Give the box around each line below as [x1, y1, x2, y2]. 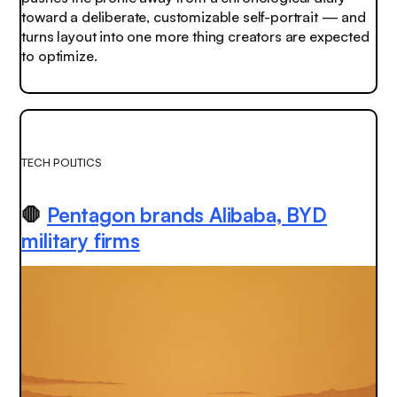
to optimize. [21, 46, 97, 65]
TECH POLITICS [21, 154, 102, 169]
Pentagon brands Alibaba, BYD [47, 201, 327, 227]
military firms [21, 227, 140, 253]
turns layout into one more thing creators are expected [21, 27, 370, 45]
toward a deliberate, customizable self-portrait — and [21, 7, 366, 26]
